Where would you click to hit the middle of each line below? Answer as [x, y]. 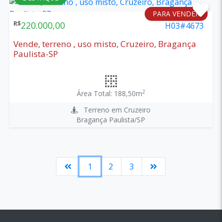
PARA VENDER [176, 13]
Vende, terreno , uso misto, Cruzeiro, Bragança [105, 44]
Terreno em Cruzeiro [114, 110]
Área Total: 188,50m [109, 93]
